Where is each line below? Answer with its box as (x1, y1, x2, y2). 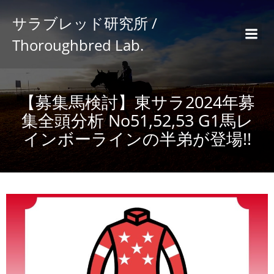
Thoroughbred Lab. (12, 35, 144, 55)
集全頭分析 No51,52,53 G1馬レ (21, 109, 253, 131)
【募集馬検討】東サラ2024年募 (19, 91, 255, 113)
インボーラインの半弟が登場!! (23, 127, 251, 150)
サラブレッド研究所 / (12, 13, 157, 33)
